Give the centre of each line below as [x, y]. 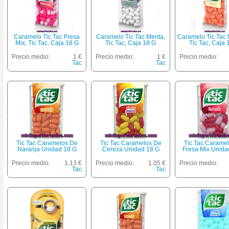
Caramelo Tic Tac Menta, [131, 37]
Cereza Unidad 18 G [131, 149]
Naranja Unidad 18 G [47, 149]
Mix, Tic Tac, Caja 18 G [47, 43]
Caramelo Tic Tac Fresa [47, 37]
